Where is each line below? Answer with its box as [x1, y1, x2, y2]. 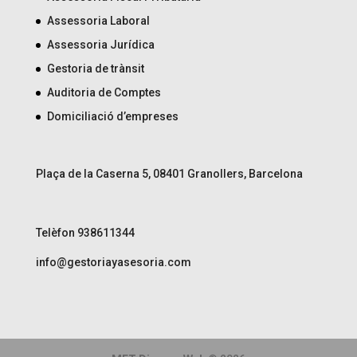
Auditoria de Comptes [46, 86, 161, 100]
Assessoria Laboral [46, 14, 150, 28]
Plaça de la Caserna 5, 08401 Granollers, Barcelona [35, 167, 303, 180]
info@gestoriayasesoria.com [35, 255, 191, 269]
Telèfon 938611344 [35, 226, 135, 239]
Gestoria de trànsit [46, 62, 144, 76]
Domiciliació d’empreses [46, 110, 178, 124]
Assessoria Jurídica [46, 38, 155, 52]
